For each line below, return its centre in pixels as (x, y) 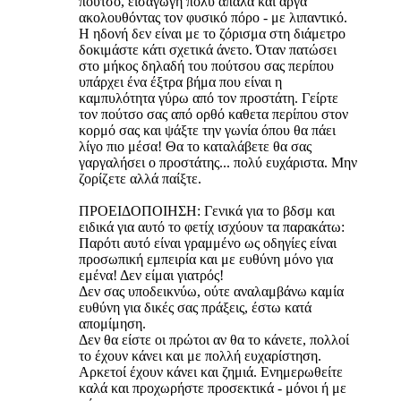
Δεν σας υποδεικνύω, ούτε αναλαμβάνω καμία (211, 292)
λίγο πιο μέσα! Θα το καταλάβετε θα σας (195, 147)
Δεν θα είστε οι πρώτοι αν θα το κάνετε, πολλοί (214, 340)
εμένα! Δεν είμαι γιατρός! (151, 276)
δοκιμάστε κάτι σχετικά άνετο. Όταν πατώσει (208, 50)
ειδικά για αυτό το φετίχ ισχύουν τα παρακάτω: (212, 227)
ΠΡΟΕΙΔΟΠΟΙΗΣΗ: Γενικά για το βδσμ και (207, 211)
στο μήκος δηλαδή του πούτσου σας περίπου (206, 66)
